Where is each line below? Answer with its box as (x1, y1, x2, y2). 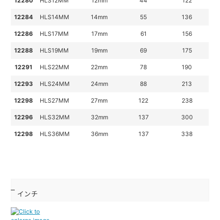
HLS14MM (40, 13, 70, 21)
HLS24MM (40, 80, 70, 88)
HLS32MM (40, 113, 70, 121)
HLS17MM (40, 30, 69, 38)
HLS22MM (40, 63, 70, 71)
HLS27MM (40, 97, 70, 105)
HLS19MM (40, 47, 69, 55)
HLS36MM (40, 130, 70, 138)
